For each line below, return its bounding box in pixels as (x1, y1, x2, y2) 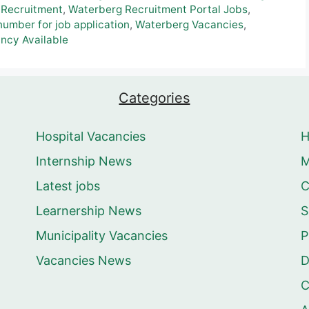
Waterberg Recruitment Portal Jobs (68, 3, 248, 17)
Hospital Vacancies (36, 129, 146, 144)
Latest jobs (36, 179, 101, 194)
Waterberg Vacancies (135, 18, 243, 32)
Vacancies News (36, 253, 132, 268)
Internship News (36, 154, 132, 169)
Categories (119, 90, 190, 107)
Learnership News (36, 203, 142, 219)
